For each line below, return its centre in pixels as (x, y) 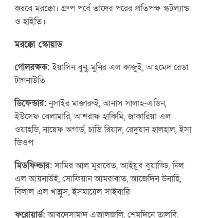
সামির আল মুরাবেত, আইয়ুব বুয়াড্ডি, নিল (118, 165)
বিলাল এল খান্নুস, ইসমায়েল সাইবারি (73, 191)
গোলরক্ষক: (32, 67)
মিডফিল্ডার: (34, 165)
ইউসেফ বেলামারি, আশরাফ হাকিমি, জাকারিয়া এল (93, 116)
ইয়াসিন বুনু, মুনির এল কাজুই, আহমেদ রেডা (119, 67)
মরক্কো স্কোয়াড (40, 44)
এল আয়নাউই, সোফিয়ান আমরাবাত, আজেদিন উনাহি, (98, 178)
